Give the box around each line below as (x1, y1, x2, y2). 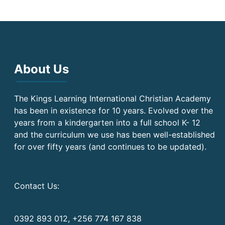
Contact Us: (14, 181, 60, 191)
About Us (14, 62, 69, 76)
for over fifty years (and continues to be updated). (14, 142, 207, 152)
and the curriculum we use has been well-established (14, 130, 215, 140)
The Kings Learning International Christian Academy (14, 93, 211, 103)
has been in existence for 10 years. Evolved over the (14, 105, 213, 116)
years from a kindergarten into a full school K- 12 (14, 118, 201, 128)
